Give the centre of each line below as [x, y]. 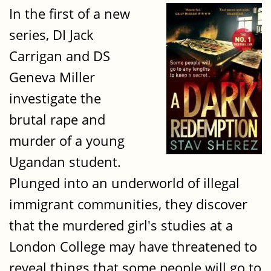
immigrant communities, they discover [128, 204]
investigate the [55, 99]
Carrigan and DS [60, 56]
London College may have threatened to [133, 247]
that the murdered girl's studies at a [121, 226]
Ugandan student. [65, 162]
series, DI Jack [51, 35]
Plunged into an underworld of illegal [124, 183]
